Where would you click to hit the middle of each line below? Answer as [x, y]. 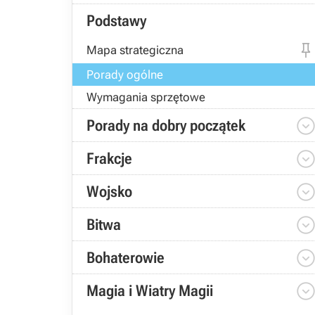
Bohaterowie [126, 258]
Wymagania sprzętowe [146, 97]
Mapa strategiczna [135, 50]
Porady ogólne [125, 75]
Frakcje [109, 159]
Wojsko [109, 192]
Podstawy [116, 21]
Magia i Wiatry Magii [150, 291]
